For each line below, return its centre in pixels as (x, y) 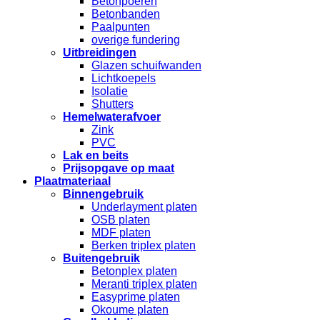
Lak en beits (96, 155)
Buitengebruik (101, 258)
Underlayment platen (144, 207)
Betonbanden (126, 14)
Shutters (112, 104)
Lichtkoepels (124, 78)
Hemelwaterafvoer (112, 117)
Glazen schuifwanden (146, 65)
